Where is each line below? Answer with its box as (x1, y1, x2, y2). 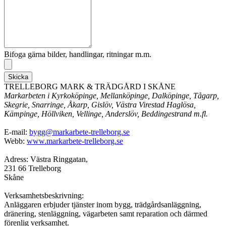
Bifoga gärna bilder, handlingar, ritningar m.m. (4, 50, 151, 59)
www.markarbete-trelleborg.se (27, 137, 123, 146)
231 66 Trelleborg (4, 164, 61, 173)
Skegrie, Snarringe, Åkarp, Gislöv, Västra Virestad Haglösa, (4, 100, 196, 109)
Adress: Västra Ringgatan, (4, 155, 88, 164)
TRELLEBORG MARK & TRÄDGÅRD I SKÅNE (4, 82, 176, 91)
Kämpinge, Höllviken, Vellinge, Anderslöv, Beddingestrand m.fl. (4, 109, 208, 119)
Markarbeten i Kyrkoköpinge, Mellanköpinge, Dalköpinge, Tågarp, (4, 91, 219, 100)
